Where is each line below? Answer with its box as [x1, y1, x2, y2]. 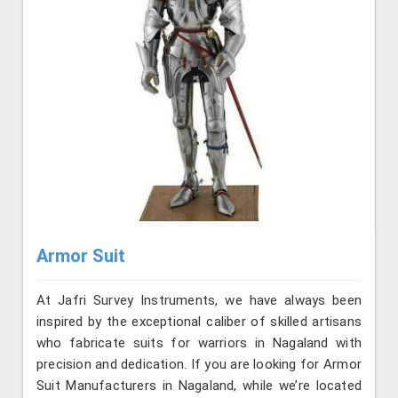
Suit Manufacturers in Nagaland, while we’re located [36, 378, 362, 394]
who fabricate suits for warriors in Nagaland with [36, 335, 362, 352]
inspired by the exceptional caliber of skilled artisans [36, 314, 362, 330]
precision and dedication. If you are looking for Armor [36, 356, 362, 373]
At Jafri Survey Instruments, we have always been [36, 292, 362, 309]
